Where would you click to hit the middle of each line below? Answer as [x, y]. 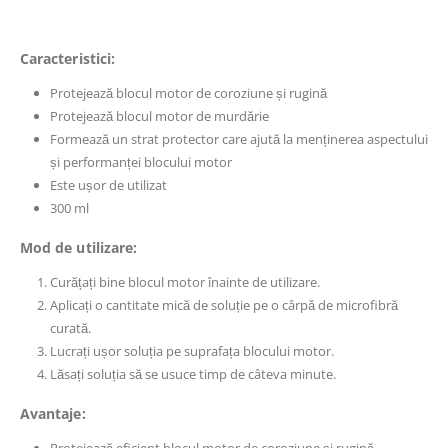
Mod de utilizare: [79, 248]
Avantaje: [53, 413]
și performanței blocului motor [140, 162]
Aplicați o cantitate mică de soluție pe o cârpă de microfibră [223, 305]
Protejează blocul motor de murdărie [159, 116]
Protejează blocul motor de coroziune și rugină [188, 93]
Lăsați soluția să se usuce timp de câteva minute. [192, 374]
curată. [70, 328]
